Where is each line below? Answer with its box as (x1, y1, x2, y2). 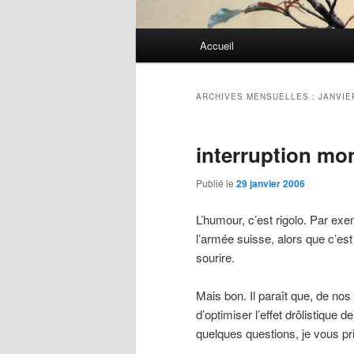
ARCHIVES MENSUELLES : (196, 91, 318, 103)
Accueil (200, 38, 235, 54)
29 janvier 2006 (236, 176, 305, 191)
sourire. (196, 248, 235, 265)
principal (136, 48, 179, 66)
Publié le (196, 176, 236, 190)
